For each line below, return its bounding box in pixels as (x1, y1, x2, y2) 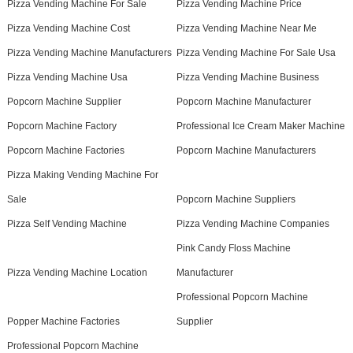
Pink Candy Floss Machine (176, 242, 291, 254)
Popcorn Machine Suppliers (176, 193, 295, 205)
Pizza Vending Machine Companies (176, 217, 329, 229)
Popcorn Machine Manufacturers (176, 144, 316, 156)
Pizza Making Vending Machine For (6, 169, 158, 180)
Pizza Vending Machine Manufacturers (6, 46, 172, 58)
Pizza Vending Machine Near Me (176, 22, 317, 34)
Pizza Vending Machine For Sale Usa (176, 46, 336, 58)
